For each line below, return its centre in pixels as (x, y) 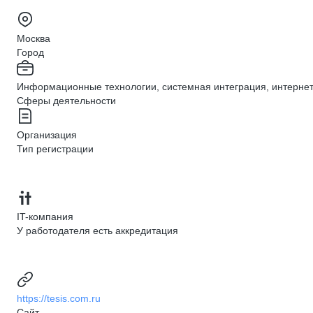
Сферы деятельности (66, 101)
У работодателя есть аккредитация (97, 231)
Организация (47, 135)
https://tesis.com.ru (59, 298)
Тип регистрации (55, 149)
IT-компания (45, 217)
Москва (34, 38)
